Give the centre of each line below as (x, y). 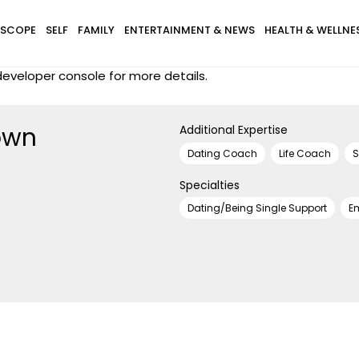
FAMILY (96, 30)
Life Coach (305, 153)
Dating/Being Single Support (257, 208)
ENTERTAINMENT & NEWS (189, 30)
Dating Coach (222, 153)
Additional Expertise (234, 130)
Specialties (210, 185)
